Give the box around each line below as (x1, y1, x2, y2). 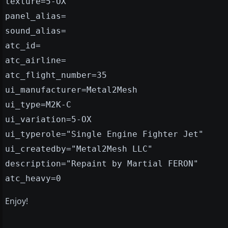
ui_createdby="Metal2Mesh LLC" (5, 144, 153, 154)
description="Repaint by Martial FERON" (5, 158, 198, 168)
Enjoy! (5, 195, 28, 207)
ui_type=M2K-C (5, 99, 71, 109)
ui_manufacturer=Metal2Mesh (5, 84, 137, 95)
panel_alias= (5, 11, 66, 21)
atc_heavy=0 (5, 173, 61, 183)
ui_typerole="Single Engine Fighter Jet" (5, 129, 204, 139)
